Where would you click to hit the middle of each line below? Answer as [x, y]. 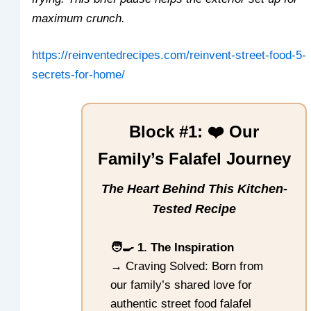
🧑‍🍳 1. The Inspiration [173, 248]
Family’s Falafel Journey [194, 158]
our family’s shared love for [182, 285]
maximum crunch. [79, 18]
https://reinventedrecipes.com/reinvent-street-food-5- [169, 56]
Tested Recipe [194, 209]
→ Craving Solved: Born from [187, 267]
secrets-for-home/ [79, 75]
